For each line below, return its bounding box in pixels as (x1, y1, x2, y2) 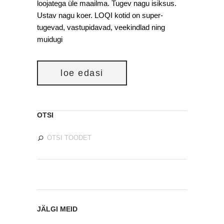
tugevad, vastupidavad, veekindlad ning (37, 23, 165, 31)
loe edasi (60, 68, 103, 78)
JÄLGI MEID (37, 205, 77, 213)
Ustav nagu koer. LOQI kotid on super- (37, 11, 163, 19)
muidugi (37, 35, 62, 43)
